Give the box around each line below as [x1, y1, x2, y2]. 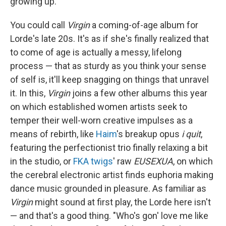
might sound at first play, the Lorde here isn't [33, 196, 211, 207]
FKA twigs [73, 155, 113, 166]
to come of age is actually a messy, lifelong [10, 46, 182, 58]
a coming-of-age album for [90, 19, 198, 30]
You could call [10, 19, 67, 30]
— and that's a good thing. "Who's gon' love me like [10, 210, 208, 221]
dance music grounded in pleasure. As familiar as [10, 183, 206, 194]
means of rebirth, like [10, 128, 96, 139]
